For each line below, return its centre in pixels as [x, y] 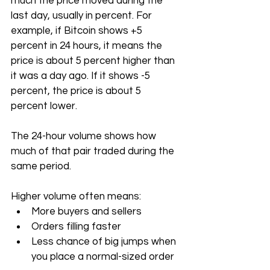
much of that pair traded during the [94, 151]
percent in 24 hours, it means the [88, 46]
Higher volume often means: [76, 196]
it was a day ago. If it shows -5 [82, 76]
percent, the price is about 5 [77, 91]
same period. [42, 166]
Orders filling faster [76, 227]
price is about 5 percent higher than [94, 61]
